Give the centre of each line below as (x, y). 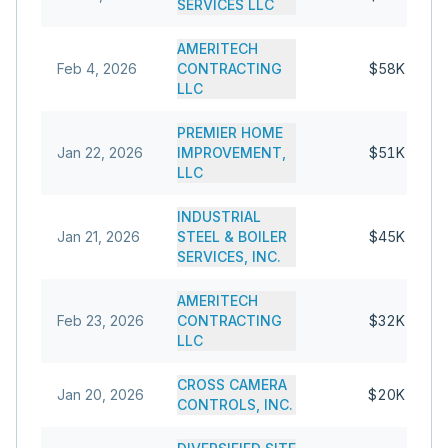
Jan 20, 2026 (100, 394)
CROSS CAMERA (232, 384)
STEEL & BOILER (232, 236)
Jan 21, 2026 (98, 236)
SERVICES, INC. (229, 256)
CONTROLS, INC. (235, 404)
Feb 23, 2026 (100, 320)
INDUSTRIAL (219, 216)
